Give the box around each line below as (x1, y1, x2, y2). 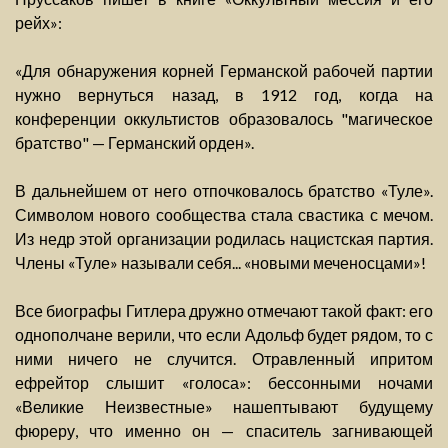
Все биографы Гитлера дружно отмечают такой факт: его (15, 301, 433, 321)
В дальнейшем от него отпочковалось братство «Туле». (15, 181, 433, 201)
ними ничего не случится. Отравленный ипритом (15, 349, 433, 369)
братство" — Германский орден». (15, 133, 254, 153)
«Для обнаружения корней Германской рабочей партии (15, 61, 433, 81)
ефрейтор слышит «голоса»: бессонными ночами (15, 373, 433, 393)
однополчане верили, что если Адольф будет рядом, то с (15, 325, 433, 345)
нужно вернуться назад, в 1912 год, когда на (15, 85, 433, 105)
